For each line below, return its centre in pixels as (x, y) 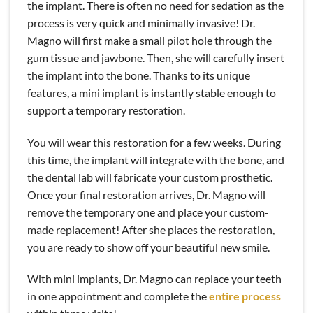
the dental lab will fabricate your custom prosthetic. (150, 177)
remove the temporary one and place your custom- (148, 212)
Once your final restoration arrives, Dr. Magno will (146, 194)
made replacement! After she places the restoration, (151, 229)
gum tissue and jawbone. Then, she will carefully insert (156, 57)
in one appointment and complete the (118, 296)
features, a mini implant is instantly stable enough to (152, 92)
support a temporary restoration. (106, 110)
